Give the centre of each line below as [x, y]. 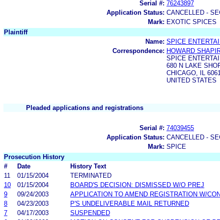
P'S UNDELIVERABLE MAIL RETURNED [130, 203]
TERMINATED [91, 175]
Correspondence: [138, 51]
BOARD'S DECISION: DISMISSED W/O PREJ [137, 185]
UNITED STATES [192, 80]
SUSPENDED [90, 213]
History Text [88, 166]
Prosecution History [34, 157]
